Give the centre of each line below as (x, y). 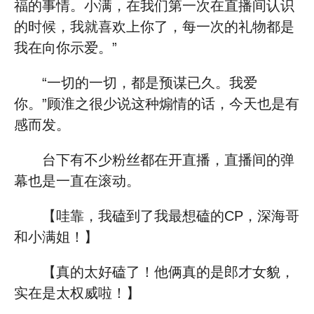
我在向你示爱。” (66, 48)
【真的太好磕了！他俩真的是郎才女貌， (168, 272)
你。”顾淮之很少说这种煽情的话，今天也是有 (157, 104)
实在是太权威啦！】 (77, 293)
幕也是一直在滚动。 (77, 181)
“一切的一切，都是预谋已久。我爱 (150, 83)
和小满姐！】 (56, 237)
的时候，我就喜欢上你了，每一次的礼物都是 (154, 27)
